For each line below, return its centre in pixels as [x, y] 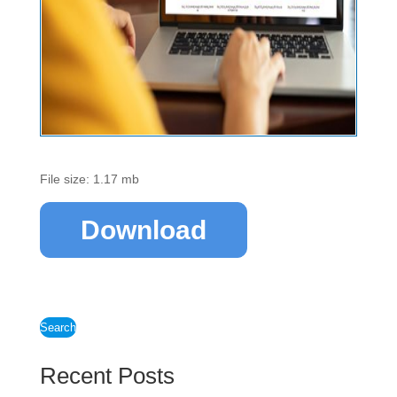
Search [58, 327]
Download [143, 230]
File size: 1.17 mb [89, 179]
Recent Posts [107, 376]
